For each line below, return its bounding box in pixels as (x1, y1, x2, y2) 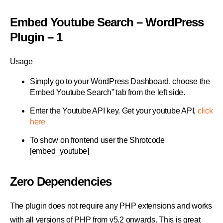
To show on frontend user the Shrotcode (30, 136, 165, 145)
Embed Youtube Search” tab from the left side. (30, 88, 185, 97)
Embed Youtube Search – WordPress (10, 15, 204, 29)
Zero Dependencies (10, 175, 112, 189)
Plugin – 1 (10, 30, 63, 44)
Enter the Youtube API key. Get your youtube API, (30, 107, 198, 115)
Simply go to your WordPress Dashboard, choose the (30, 77, 210, 86)
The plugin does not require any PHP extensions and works (10, 202, 212, 211)
